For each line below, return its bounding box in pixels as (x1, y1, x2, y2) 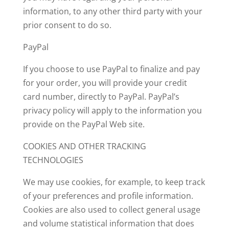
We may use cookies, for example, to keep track (22, 176, 205, 188)
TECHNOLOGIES (22, 154, 83, 166)
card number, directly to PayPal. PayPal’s (22, 91, 179, 102)
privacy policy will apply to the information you (22, 105, 202, 116)
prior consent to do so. (22, 19, 111, 31)
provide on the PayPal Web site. (22, 119, 145, 130)
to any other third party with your (73, 6, 202, 17)
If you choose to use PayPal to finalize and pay (22, 63, 200, 75)
